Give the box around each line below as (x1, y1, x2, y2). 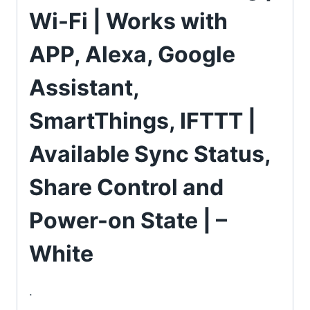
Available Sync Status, (29, 140, 271, 168)
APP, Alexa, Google (29, 41, 235, 69)
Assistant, (29, 74, 139, 102)
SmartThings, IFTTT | (29, 107, 256, 135)
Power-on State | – (29, 207, 227, 235)
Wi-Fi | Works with (29, 8, 228, 35)
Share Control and (29, 174, 224, 201)
